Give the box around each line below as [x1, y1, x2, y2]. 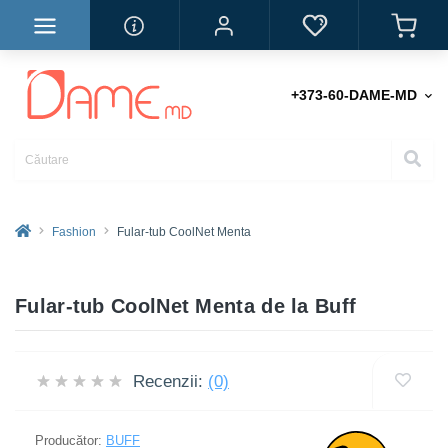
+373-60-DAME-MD [291, 87, 417, 103]
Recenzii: [133, 371, 203, 391]
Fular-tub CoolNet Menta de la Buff [15, 295, 357, 317]
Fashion [52, 225, 96, 239]
